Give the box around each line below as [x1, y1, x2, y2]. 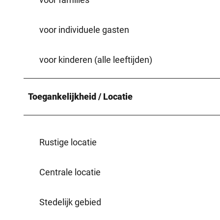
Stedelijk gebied [39, 196, 101, 207]
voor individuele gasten [39, 24, 129, 35]
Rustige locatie [39, 137, 97, 147]
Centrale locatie [39, 166, 101, 177]
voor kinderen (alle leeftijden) [39, 54, 152, 65]
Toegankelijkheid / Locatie [28, 91, 133, 102]
